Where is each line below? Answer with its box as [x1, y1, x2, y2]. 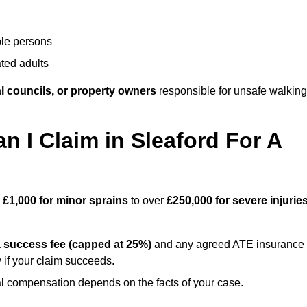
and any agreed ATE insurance [151, 238, 304, 251]
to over [128, 195, 167, 207]
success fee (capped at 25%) [3, 238, 151, 251]
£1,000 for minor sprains [3, 195, 128, 207]
